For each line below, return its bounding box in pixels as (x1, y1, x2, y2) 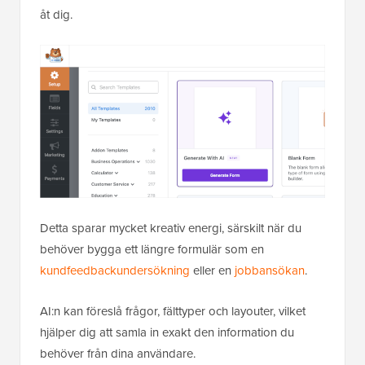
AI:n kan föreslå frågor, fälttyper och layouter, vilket (40, 302, 306, 321)
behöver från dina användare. (40, 345, 196, 363)
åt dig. (40, 6, 73, 24)
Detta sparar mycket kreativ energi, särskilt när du (40, 219, 301, 238)
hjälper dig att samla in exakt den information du (40, 323, 294, 342)
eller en (190, 262, 235, 280)
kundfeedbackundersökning (40, 262, 190, 280)
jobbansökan (235, 262, 305, 280)
